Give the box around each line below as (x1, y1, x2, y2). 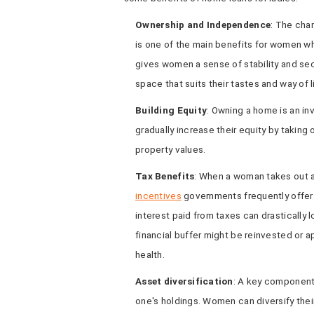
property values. (135, 144, 206, 155)
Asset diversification (135, 275, 233, 287)
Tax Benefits (135, 170, 195, 182)
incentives (135, 190, 182, 201)
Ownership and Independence (135, 19, 271, 30)
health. (135, 249, 165, 260)
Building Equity (135, 104, 207, 116)
